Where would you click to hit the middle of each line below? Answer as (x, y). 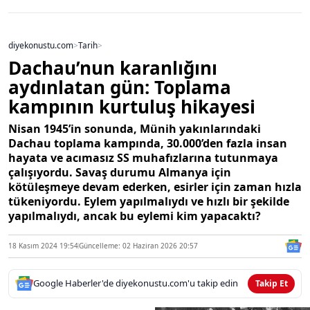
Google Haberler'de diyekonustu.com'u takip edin (136, 283)
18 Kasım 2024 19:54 (43, 246)
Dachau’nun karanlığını (113, 67)
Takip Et (271, 283)
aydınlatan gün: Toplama (120, 87)
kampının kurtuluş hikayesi (132, 106)
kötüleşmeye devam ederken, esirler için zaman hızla (155, 186)
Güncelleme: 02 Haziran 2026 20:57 (138, 246)
